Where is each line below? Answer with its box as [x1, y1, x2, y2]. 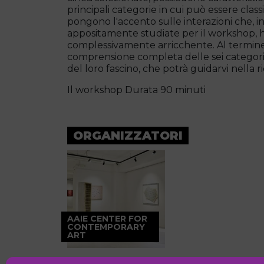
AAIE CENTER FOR [67, 213, 147, 225]
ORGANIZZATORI [73, 128, 183, 143]
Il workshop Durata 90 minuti [67, 84, 206, 96]
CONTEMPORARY [67, 222, 145, 233]
